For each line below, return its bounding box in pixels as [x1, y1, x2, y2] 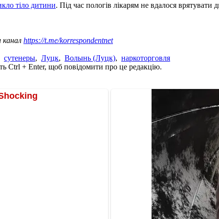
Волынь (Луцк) [65, 53, 115, 62]
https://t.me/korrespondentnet [23, 36, 113, 44]
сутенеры [4, 53, 35, 62]
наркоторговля [121, 53, 170, 62]
